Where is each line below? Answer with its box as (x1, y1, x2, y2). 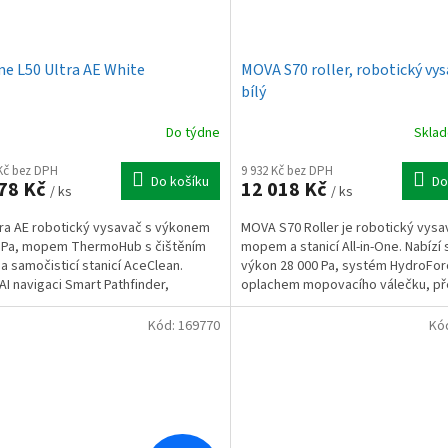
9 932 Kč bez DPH (240, 162, 333, 181)
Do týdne (165, 122, 220, 143)
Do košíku (150, 172, 209, 193)
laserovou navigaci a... (240, 294, 372, 315)
